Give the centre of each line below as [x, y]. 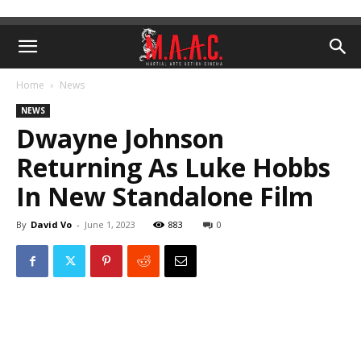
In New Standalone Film [165, 196]
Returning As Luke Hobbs [173, 167]
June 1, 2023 [110, 224]
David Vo [51, 224]
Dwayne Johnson [120, 138]
